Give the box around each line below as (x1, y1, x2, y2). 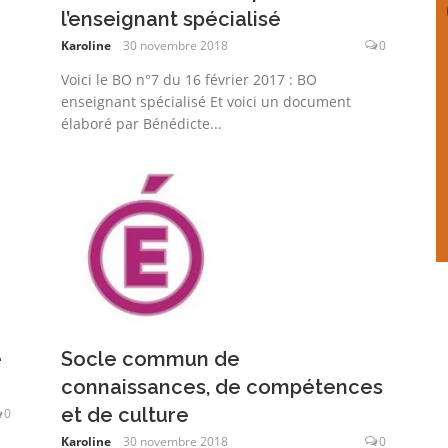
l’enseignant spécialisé (61, 6, 282, 31)
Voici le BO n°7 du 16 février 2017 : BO (61, 69, 318, 89)
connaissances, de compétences (61, 374, 384, 399)
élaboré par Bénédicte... (61, 113, 223, 133)
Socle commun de (61, 346, 241, 371)
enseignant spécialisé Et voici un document (61, 91, 352, 111)
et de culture (61, 402, 190, 427)
